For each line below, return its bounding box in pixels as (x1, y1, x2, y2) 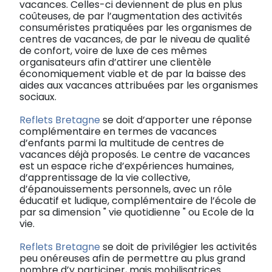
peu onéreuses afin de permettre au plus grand (19, 251, 245, 265)
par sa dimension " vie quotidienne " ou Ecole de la (19, 205, 254, 219)
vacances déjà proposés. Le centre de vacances (19, 147, 250, 161)
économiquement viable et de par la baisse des (19, 66, 246, 81)
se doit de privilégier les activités (100, 239, 257, 254)
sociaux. (19, 89, 56, 104)
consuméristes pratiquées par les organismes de (19, 20, 252, 35)
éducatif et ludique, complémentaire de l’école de (19, 193, 256, 208)
